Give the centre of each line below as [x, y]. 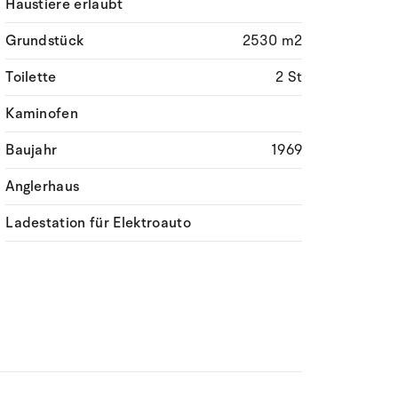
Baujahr [32, 150]
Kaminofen [42, 114]
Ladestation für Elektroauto [98, 223]
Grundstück [45, 41]
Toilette [31, 77]
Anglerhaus [43, 187]
